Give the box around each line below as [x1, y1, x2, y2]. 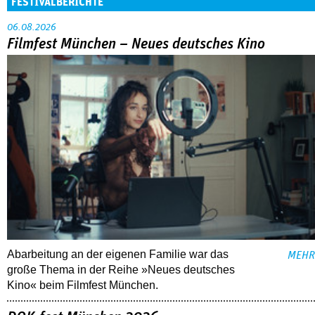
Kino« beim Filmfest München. [7, 279, 158, 292]
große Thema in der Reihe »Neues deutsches [7, 264, 235, 276]
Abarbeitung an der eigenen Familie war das [7, 248, 229, 261]
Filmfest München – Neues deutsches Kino [7, 36, 265, 52]
